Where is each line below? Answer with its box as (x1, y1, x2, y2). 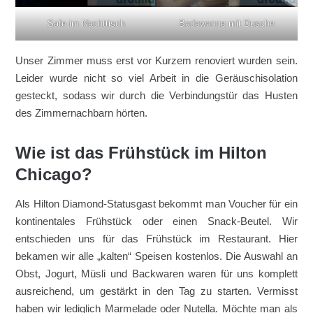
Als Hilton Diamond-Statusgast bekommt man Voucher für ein (15, 198, 298, 210)
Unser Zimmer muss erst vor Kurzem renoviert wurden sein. (15, 54, 298, 66)
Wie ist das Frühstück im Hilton (15, 143, 268, 162)
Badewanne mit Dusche (179, 17, 275, 29)
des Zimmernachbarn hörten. (15, 106, 148, 119)
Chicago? (15, 164, 93, 184)
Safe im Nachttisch (47, 17, 125, 29)
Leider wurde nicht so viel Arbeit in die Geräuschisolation (15, 71, 298, 84)
